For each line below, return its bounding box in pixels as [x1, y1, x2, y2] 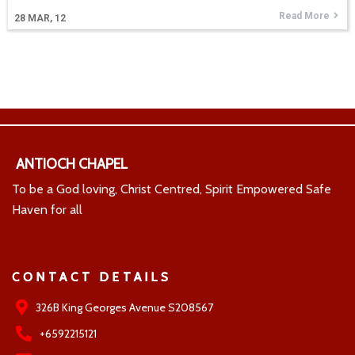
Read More [279, 10, 330, 21]
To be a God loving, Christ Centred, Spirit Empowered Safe [12, 181, 331, 197]
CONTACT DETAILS [12, 269, 172, 284]
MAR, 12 [28, 12, 66, 24]
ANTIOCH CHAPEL [16, 155, 128, 173]
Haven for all [12, 201, 82, 217]
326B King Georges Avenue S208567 [36, 300, 213, 315]
